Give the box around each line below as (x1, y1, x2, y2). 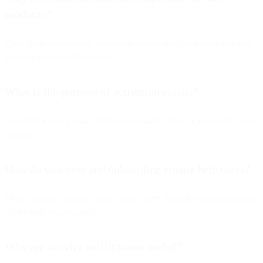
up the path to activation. (5, 207, 96, 217)
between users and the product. (5, 52, 119, 62)
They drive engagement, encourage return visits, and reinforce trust (5, 38, 252, 48)
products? (5, 7, 50, 21)
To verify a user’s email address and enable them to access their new (5, 115, 257, 126)
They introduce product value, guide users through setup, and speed (5, 193, 255, 203)
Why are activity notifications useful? (5, 240, 181, 253)
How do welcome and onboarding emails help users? (5, 162, 250, 176)
